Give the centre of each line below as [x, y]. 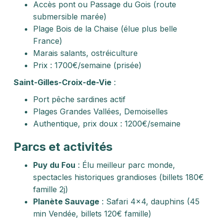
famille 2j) [51, 189]
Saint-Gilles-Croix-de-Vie [63, 82]
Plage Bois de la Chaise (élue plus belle [105, 29]
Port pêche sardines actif [79, 99]
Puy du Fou [54, 165]
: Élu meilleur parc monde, [125, 165]
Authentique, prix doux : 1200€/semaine [107, 124]
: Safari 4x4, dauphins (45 [149, 201]
